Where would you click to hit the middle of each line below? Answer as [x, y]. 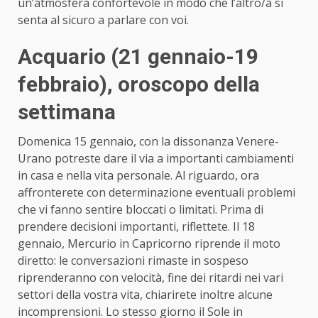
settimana [67, 111]
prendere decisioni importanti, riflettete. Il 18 [136, 226]
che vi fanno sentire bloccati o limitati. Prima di [141, 209]
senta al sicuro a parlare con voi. [103, 20]
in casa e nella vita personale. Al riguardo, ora [138, 175]
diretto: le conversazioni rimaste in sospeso [133, 260]
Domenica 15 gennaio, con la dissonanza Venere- [148, 141]
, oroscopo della [183, 84]
